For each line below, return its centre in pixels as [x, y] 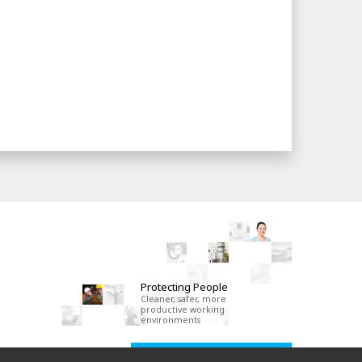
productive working [183, 309]
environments [171, 320]
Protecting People [185, 286]
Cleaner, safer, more [184, 299]
